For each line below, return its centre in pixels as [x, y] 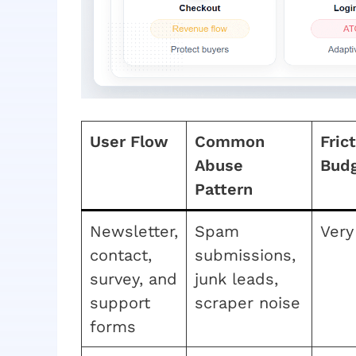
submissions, [245, 255]
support [120, 302]
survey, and [133, 279]
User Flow [129, 141]
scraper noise [248, 302]
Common [230, 141]
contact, [121, 255]
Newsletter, [134, 231]
